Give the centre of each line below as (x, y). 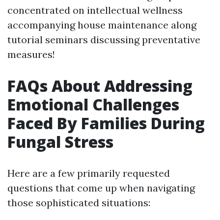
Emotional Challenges (93, 104)
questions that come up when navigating (101, 188)
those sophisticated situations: (79, 203)
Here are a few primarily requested (89, 173)
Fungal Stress (60, 142)
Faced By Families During (106, 123)
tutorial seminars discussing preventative (104, 40)
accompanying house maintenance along (102, 25)
